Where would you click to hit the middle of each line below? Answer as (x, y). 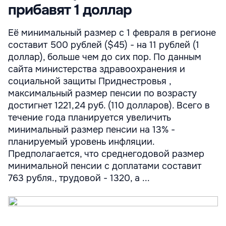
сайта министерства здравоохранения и (97, 69)
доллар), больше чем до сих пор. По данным (105, 57)
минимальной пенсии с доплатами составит (105, 166)
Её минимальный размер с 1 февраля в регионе (112, 33)
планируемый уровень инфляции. (81, 142)
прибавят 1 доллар (70, 10)
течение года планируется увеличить (90, 118)
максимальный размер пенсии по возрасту (102, 93)
